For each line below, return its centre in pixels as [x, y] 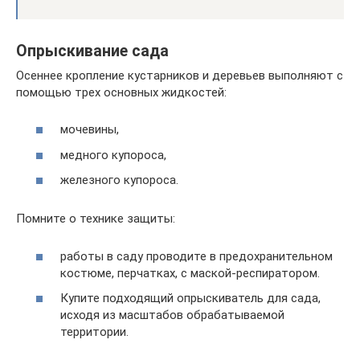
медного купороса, [113, 155]
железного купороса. [119, 180]
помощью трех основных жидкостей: [121, 92]
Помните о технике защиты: [96, 219]
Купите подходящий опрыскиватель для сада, [190, 298]
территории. [94, 332]
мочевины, [90, 129]
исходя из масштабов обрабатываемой [172, 315]
